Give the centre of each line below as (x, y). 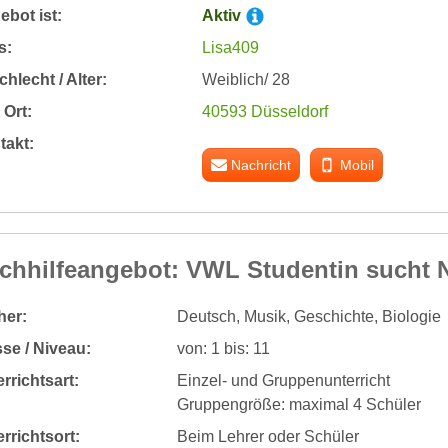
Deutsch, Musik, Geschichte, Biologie (308, 316)
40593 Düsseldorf (264, 111)
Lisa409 (230, 47)
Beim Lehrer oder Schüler (267, 436)
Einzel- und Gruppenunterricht (283, 380)
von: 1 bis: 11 (223, 348)
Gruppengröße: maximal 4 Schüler (298, 404)
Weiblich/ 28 (245, 79)
